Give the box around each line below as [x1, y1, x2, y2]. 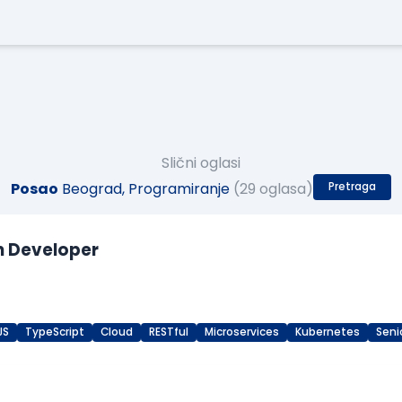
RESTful [149, 325, 188, 340]
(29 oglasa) [233, 179, 313, 200]
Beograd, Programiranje [58, 179, 230, 200]
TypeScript [25, 325, 84, 340]
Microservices [205, 325, 279, 340]
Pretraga [328, 179, 376, 195]
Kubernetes [295, 325, 360, 340]
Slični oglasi [162, 153, 240, 174]
